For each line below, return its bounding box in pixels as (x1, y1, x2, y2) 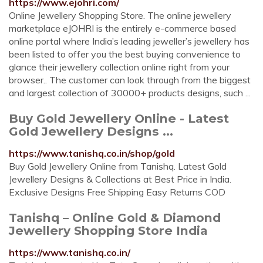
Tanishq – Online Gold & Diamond (9, 210, 221, 225)
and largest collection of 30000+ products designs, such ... (9, 87, 251, 99)
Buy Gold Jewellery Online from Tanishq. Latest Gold (9, 160, 227, 172)
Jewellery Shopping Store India (9, 223, 208, 238)
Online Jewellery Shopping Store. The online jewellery (9, 9, 231, 21)
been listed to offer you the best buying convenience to (9, 48, 241, 60)
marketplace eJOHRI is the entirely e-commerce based (9, 22, 236, 34)
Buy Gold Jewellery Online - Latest (9, 111, 229, 126)
